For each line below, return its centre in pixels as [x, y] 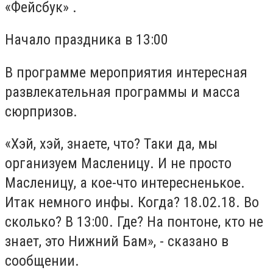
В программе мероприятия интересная [126, 72]
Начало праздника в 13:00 [88, 40]
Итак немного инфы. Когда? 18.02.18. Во [132, 203]
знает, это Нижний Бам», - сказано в [117, 242]
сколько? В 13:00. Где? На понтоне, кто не [134, 222]
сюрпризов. [41, 111]
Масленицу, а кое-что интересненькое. [125, 183]
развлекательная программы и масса [122, 92]
